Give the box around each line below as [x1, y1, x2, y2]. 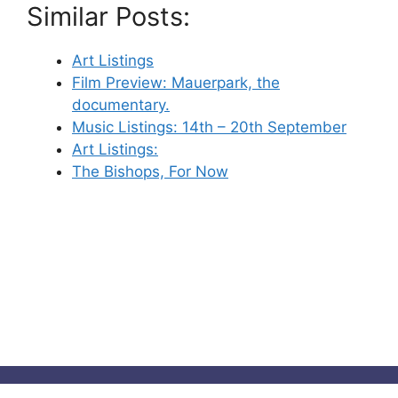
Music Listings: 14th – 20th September [72, 118, 346, 136]
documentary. [72, 96, 170, 114]
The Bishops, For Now [72, 163, 228, 180]
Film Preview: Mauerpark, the [72, 74, 280, 92]
